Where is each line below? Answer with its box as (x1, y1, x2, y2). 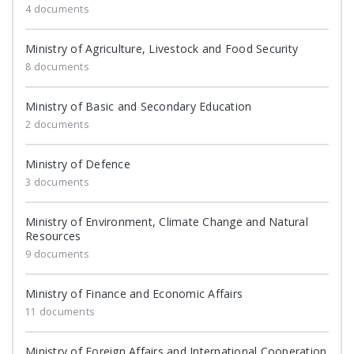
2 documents (25, 118, 88, 131)
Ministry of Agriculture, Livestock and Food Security (25, 41, 298, 56)
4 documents (25, 2, 88, 16)
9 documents (25, 247, 88, 261)
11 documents (25, 305, 94, 318)
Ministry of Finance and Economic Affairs (25, 286, 243, 301)
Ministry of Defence (25, 156, 130, 171)
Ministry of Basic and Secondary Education (25, 99, 252, 114)
